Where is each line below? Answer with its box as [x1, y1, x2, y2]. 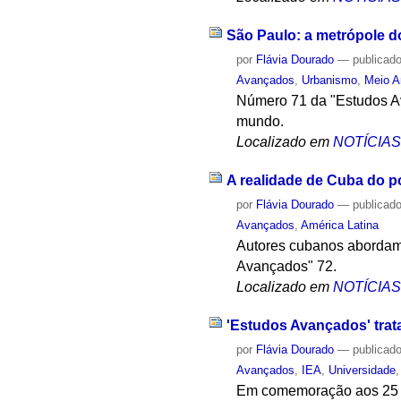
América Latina [301, 218, 380, 232]
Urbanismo [302, 73, 358, 88]
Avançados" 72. [236, 258, 337, 274]
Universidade [328, 363, 397, 377]
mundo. [236, 114, 285, 130]
